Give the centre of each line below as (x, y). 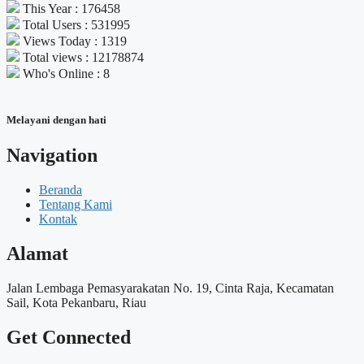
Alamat (37, 253)
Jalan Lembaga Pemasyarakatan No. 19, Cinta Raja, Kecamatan (170, 288)
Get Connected (69, 337)
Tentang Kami (76, 205)
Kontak (58, 219)
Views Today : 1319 (73, 41)
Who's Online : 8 (65, 73)
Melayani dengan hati (56, 120)
